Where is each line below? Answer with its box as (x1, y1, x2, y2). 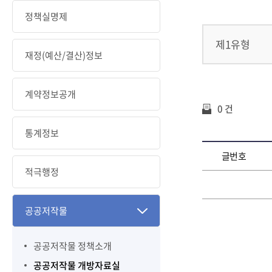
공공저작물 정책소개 (33, 239, 112, 253)
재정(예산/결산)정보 (25, 49, 103, 62)
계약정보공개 (25, 87, 76, 101)
